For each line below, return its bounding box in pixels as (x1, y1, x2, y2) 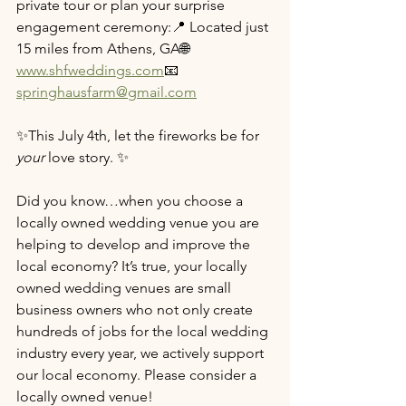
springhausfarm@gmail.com (16, 82, 197, 101)
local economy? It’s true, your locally (16, 256, 250, 275)
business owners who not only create (16, 300, 256, 318)
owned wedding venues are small (16, 278, 235, 296)
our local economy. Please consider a (16, 365, 260, 383)
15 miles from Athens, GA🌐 (16, 39, 193, 57)
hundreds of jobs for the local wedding (16, 322, 272, 340)
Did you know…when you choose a (16, 191, 246, 209)
